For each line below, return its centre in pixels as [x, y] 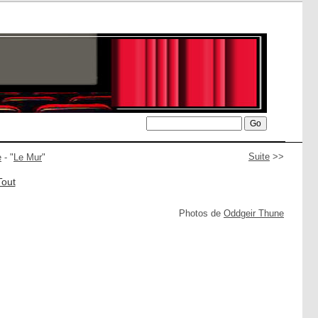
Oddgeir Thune [254, 213]
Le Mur [28, 157]
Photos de [201, 213]
